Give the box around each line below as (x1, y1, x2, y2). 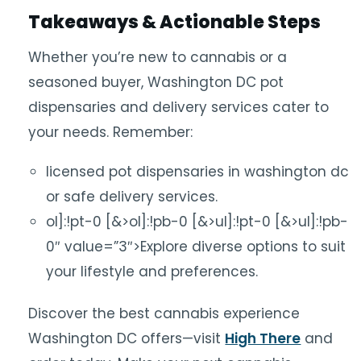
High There (225, 328, 301, 348)
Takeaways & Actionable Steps (28, 10, 322, 35)
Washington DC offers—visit (28, 328, 226, 348)
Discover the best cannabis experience (28, 303, 301, 323)
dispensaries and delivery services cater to (28, 98, 330, 118)
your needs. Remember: (28, 122, 193, 143)
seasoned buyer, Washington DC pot (28, 73, 284, 93)
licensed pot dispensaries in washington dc (46, 162, 350, 182)
